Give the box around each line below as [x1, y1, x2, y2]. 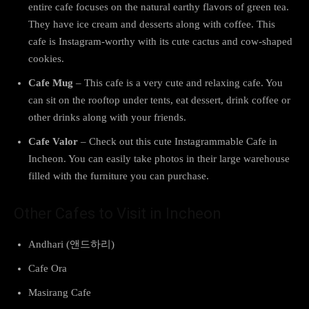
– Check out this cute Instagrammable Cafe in [78, 135, 277, 147]
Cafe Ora [28, 262, 67, 274]
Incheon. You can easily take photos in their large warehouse [28, 152, 290, 164]
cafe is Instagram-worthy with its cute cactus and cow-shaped [28, 35, 292, 47]
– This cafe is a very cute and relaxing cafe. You [73, 77, 283, 88]
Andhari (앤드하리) [28, 238, 114, 250]
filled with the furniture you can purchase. [28, 170, 209, 181]
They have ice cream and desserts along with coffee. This [28, 18, 275, 30]
